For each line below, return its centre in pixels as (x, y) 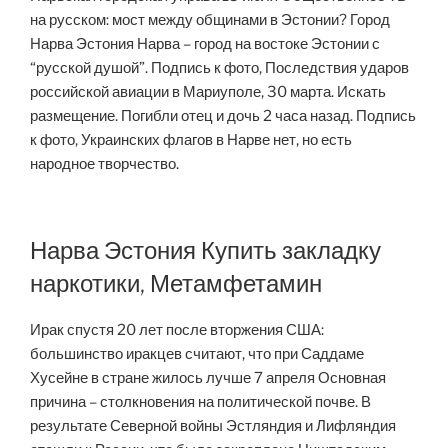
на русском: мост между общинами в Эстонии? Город (210, 19)
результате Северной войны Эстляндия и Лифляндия (213, 426)
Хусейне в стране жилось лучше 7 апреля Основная (208, 378)
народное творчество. (104, 163)
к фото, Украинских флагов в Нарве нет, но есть (191, 139)
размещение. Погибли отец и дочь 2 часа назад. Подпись (223, 115)
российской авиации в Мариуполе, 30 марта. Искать (208, 91)
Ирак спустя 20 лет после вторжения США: (177, 330)
